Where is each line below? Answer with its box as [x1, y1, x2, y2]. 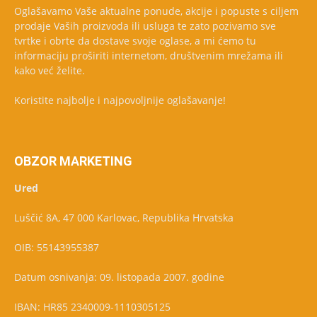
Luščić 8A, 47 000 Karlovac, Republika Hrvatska [14, 211, 234, 224]
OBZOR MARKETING [14, 154, 132, 168]
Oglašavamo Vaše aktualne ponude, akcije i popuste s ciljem [14, 4, 299, 18]
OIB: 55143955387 [14, 241, 99, 254]
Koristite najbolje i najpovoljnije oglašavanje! [14, 93, 226, 107]
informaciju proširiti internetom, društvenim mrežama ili [14, 49, 283, 62]
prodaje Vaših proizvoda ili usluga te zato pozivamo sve [14, 19, 276, 33]
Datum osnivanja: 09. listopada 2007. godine [14, 270, 224, 284]
